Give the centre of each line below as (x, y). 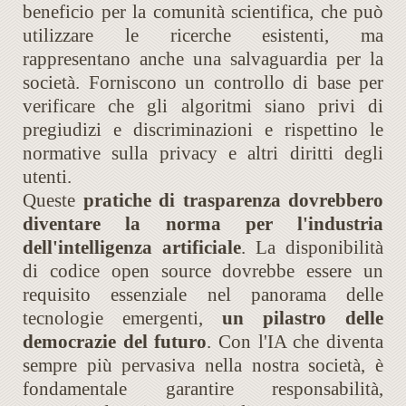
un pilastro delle (303, 319)
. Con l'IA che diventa (295, 342)
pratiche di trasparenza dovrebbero (233, 201)
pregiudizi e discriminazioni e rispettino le (203, 130)
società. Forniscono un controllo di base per (203, 83)
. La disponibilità (312, 248)
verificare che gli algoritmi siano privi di (203, 106)
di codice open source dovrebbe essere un (203, 271)
